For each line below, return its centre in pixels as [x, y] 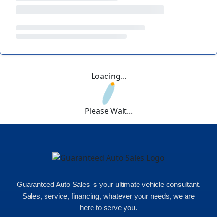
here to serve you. [108, 207]
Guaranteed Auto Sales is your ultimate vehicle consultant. [108, 184]
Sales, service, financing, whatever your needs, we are [108, 196]
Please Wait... [108, 111]
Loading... [108, 76]
